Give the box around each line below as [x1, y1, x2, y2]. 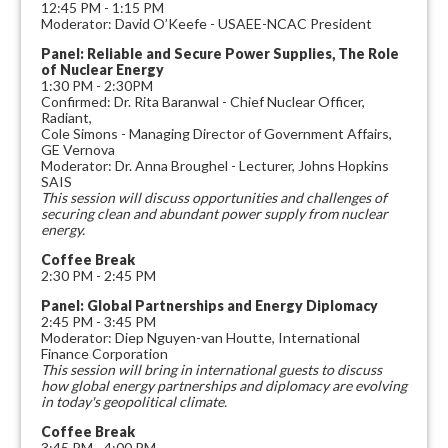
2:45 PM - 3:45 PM [41, 313, 156, 330]
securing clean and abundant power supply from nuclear [41, 205, 388, 222]
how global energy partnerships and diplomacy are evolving [41, 377, 407, 394]
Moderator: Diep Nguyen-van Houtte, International [41, 329, 360, 346]
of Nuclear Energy [41, 61, 164, 78]
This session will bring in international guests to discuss [41, 361, 382, 378]
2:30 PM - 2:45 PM [41, 267, 156, 284]
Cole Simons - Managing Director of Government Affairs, [41, 125, 392, 142]
